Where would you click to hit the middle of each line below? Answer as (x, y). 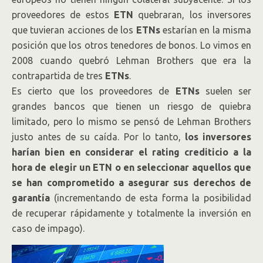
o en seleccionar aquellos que (183, 168)
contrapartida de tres (58, 76)
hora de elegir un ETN (62, 168)
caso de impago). (48, 229)
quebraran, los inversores (192, 15)
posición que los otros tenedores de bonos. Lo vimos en (131, 45)
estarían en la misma (206, 30)
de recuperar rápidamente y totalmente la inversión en (131, 213)
